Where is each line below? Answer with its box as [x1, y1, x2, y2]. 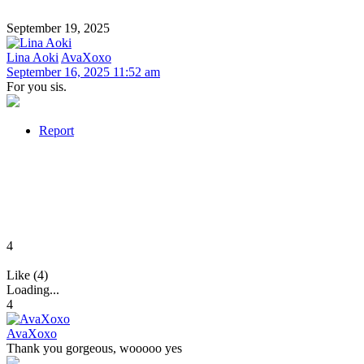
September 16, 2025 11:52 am [6, 64, 160, 79]
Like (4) [6, 267, 48, 282]
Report [39, 123, 74, 137]
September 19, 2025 [6, 20, 110, 35]
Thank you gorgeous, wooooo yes [6, 340, 182, 355]
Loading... [6, 282, 59, 297]
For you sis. [6, 79, 67, 93]
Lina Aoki [6, 50, 58, 64]
